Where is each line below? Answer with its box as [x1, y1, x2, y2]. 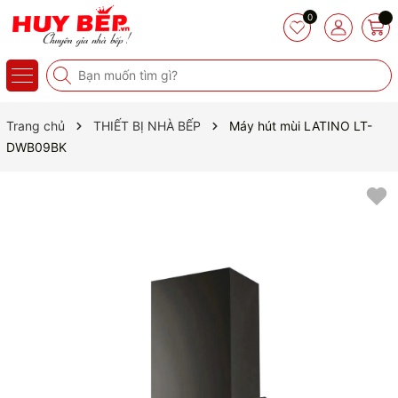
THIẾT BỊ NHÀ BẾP [93, 118, 201, 133]
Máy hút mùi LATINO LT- [229, 118, 372, 133]
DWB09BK [6, 139, 67, 155]
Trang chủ [6, 118, 65, 133]
